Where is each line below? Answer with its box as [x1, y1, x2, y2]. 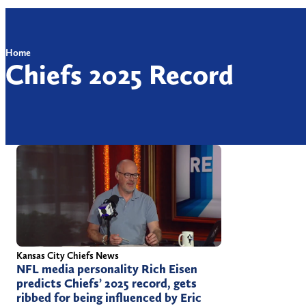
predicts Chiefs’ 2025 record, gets [16, 275, 197, 291]
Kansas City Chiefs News [16, 249, 119, 261]
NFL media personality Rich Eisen [16, 261, 197, 277]
